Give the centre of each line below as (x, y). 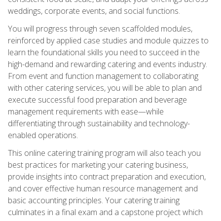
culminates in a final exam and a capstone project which (105, 212)
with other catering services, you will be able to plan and (105, 88)
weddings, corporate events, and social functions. (94, 11)
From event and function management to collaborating (103, 76)
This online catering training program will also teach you (104, 153)
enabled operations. (43, 135)
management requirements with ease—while (86, 111)
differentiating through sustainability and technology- (99, 123)
